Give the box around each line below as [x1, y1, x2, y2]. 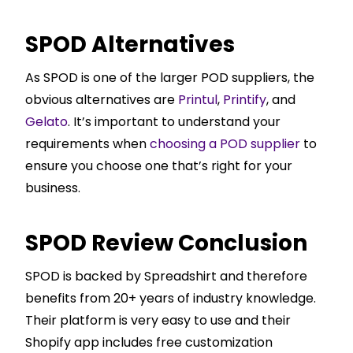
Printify [223, 91, 266, 110]
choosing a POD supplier [150, 135, 300, 154]
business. [25, 179, 80, 198]
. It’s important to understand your [68, 113, 281, 132]
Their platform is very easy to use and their [25, 311, 291, 330]
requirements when [25, 135, 150, 154]
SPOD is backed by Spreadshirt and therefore [25, 267, 307, 286]
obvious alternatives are [25, 91, 178, 110]
